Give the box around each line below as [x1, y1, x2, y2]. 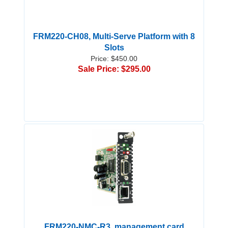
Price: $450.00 [91, 54, 137, 63]
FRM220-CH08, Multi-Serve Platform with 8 [33, 32, 195, 41]
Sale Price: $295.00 [77, 65, 151, 74]
